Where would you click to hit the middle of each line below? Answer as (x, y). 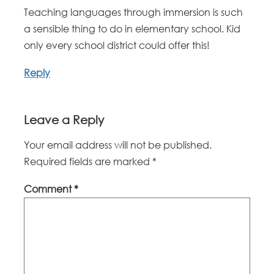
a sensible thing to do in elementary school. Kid (132, 29)
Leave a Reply (64, 120)
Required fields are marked (88, 162)
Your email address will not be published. (118, 145)
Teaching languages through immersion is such (134, 13)
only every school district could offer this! (117, 46)
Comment (49, 189)
